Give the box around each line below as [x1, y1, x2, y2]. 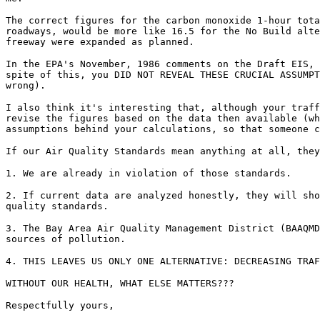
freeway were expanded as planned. [6, 36, 194, 47]
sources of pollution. [6, 234, 126, 244]
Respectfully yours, [6, 300, 114, 311]
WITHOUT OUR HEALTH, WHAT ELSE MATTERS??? [6, 278, 234, 289]
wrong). [6, 80, 46, 91]
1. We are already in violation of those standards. [6, 168, 291, 179]
